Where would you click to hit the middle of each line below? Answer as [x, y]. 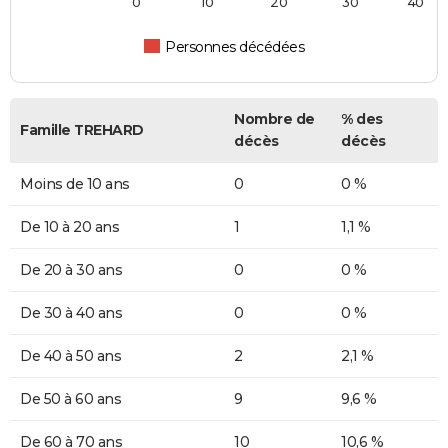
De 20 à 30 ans [71, 270]
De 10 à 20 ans [69, 227]
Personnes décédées [235, 47]
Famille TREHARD [82, 130]
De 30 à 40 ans [71, 313]
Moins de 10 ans [75, 184]
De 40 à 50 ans [70, 356]
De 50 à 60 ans [70, 399]
